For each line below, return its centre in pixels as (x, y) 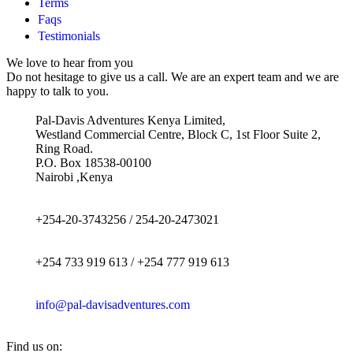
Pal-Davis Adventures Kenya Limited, (130, 120)
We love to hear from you (70, 62)
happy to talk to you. (58, 91)
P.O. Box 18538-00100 (93, 162)
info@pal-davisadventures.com (113, 304)
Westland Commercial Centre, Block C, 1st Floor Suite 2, (178, 134)
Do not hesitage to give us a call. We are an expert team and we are (173, 76)
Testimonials (69, 35)
